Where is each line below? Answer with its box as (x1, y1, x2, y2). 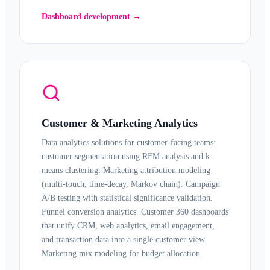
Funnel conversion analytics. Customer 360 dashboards (42, 207, 228, 216)
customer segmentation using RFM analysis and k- (42, 152, 213, 161)
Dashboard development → (42, 12, 141, 21)
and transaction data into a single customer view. (42, 235, 207, 244)
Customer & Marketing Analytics (42, 117, 198, 129)
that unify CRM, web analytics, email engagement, (42, 221, 215, 230)
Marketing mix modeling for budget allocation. (42, 249, 202, 258)
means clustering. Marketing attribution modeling (42, 166, 210, 175)
